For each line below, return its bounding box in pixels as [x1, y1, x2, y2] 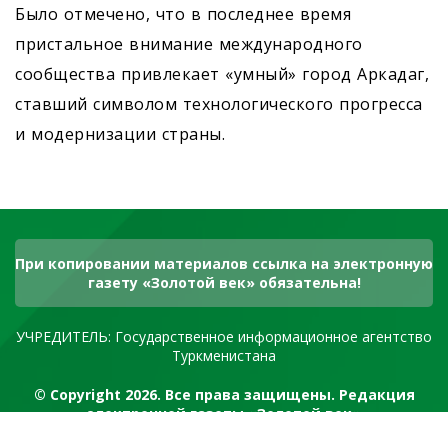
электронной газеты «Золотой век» [87, 404, 361, 423]
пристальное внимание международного [15, 33, 363, 55]
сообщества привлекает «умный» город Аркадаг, [15, 63, 429, 85]
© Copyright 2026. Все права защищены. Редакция [33, 385, 415, 404]
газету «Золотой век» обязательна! [87, 273, 361, 292]
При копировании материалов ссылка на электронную [15, 254, 433, 273]
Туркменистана [172, 346, 276, 365]
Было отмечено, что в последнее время [15, 3, 351, 25]
